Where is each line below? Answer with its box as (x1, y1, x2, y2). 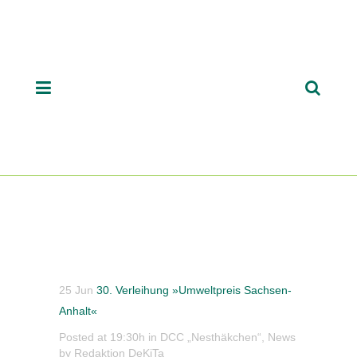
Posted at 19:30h (59, 331, 145, 343)
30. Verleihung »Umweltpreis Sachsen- (93, 284, 292, 296)
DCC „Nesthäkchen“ (160, 331, 261, 343)
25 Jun (59, 284, 93, 296)
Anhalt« (59, 304, 97, 317)
